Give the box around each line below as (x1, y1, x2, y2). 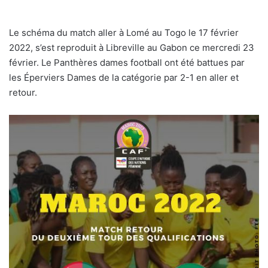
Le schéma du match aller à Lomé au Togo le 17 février (9, 26, 239, 38)
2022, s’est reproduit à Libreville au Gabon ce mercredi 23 (9, 41, 254, 53)
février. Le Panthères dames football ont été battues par (9, 56, 245, 68)
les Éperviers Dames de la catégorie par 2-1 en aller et (9, 71, 239, 83)
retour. (9, 86, 37, 98)
